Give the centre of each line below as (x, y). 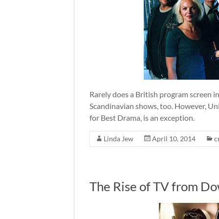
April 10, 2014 (174, 139)
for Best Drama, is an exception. (142, 118)
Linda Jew (119, 139)
